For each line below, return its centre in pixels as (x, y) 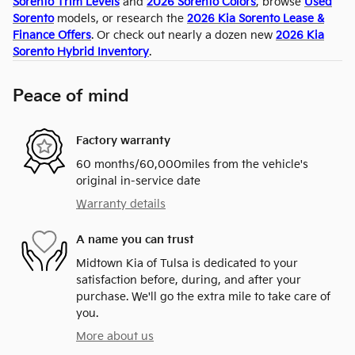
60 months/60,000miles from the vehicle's (192, 164)
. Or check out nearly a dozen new (183, 35)
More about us (115, 336)
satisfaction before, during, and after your (189, 280)
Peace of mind (71, 96)
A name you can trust (135, 240)
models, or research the (120, 18)
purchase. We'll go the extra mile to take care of (203, 296)
